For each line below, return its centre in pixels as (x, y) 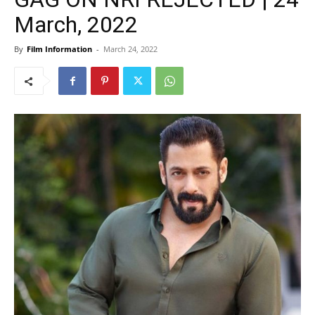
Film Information (59, 49)
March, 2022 (76, 25)
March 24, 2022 (130, 49)
